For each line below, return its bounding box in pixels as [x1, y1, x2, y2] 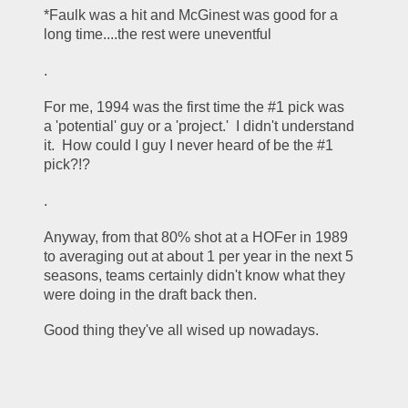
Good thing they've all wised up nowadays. [44, 322, 327, 339]
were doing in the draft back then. [44, 286, 265, 302]
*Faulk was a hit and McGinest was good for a [44, 7, 339, 24]
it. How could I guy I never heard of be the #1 [44, 138, 334, 153]
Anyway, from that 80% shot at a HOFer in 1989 [44, 229, 349, 245]
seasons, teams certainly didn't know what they [44, 267, 346, 283]
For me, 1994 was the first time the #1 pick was [44, 99, 345, 115]
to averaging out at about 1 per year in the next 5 [44, 248, 354, 264]
